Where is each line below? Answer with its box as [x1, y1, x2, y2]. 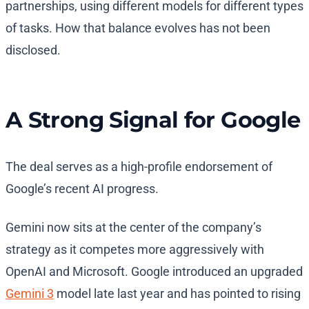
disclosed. [6, 43, 61, 58]
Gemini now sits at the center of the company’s [6, 220, 261, 235]
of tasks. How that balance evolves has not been [6, 21, 270, 36]
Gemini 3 [6, 286, 54, 301]
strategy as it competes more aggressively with [6, 242, 264, 257]
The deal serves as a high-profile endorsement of [6, 159, 272, 175]
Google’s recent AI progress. [6, 181, 161, 197]
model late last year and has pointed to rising [54, 286, 301, 301]
